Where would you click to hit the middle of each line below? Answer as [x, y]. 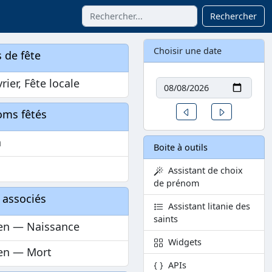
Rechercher [233, 16]
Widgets [182, 242]
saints [166, 219]
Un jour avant [215, 111]
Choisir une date [188, 51]
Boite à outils [181, 148]
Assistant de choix [203, 171]
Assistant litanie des [207, 206]
